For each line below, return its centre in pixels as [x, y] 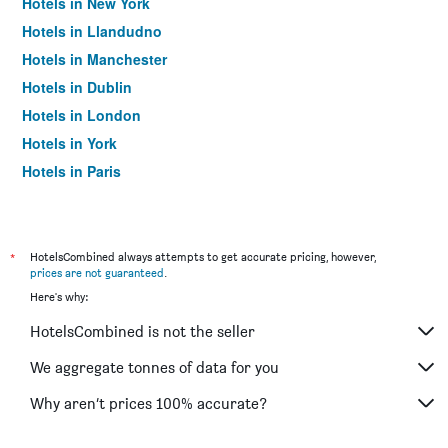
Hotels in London [81, 115]
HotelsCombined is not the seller [142, 331]
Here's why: [59, 296]
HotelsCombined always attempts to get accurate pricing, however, [203, 256]
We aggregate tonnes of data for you [154, 367]
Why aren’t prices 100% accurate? [148, 403]
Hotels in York [69, 143]
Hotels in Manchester [94, 59]
